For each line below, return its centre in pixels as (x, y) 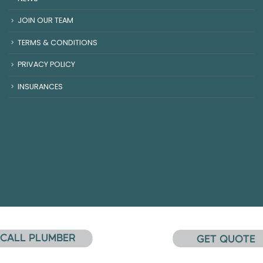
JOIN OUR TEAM (45, 21)
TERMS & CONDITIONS (58, 42)
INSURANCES (40, 86)
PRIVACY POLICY (46, 65)
